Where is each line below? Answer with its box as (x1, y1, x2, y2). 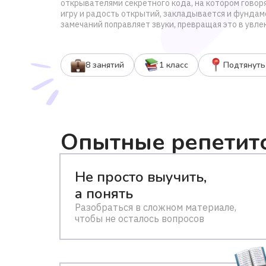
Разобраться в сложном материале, (75, 201, 236, 213)
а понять (75, 184, 133, 203)
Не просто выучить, (75, 167, 207, 186)
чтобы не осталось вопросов (75, 213, 204, 224)
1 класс (159, 59, 188, 71)
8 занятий (85, 59, 124, 71)
